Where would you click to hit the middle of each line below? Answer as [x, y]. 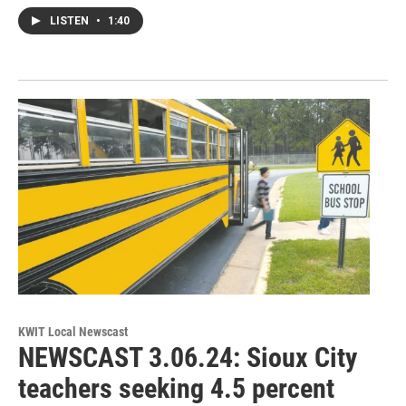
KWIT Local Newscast [73, 331]
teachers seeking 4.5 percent [176, 388]
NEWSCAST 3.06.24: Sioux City [188, 357]
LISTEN [71, 20]
